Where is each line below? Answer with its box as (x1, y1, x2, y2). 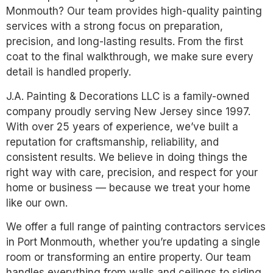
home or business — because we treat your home (6, 181, 250, 194)
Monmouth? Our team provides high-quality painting (6, 5, 262, 18)
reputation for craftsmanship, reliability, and (6, 135, 219, 148)
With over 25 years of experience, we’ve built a (6, 120, 238, 133)
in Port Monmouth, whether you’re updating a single (6, 236, 260, 249)
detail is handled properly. (6, 66, 131, 79)
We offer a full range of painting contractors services (6, 221, 266, 233)
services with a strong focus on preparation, (6, 20, 223, 33)
